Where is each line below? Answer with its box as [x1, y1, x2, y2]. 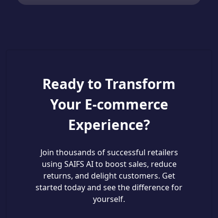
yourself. [93, 194, 125, 204]
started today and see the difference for [36, 182, 182, 193]
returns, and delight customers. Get [43, 170, 175, 181]
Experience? [68, 115, 150, 134]
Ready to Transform [42, 74, 176, 93]
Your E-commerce [50, 95, 168, 113]
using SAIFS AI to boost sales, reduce [41, 159, 177, 169]
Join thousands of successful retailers [40, 147, 178, 158]
